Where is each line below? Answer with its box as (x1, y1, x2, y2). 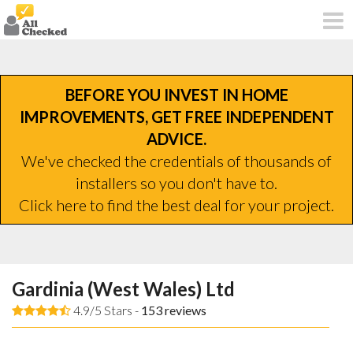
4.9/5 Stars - (71, 302, 141, 318)
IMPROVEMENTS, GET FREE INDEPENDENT (19, 106, 334, 126)
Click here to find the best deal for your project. (19, 195, 334, 214)
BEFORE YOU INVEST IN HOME (65, 84, 288, 104)
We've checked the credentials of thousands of (21, 150, 332, 170)
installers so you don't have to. (76, 173, 277, 192)
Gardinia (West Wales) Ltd (12, 277, 235, 300)
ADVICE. (147, 128, 206, 148)
